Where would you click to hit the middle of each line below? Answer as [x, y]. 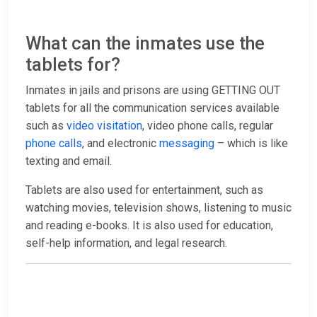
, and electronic [121, 144]
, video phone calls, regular [208, 126]
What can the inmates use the [145, 44]
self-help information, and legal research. [126, 243]
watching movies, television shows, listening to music [158, 208]
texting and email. [69, 161]
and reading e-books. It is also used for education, [149, 226]
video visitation [104, 126]
